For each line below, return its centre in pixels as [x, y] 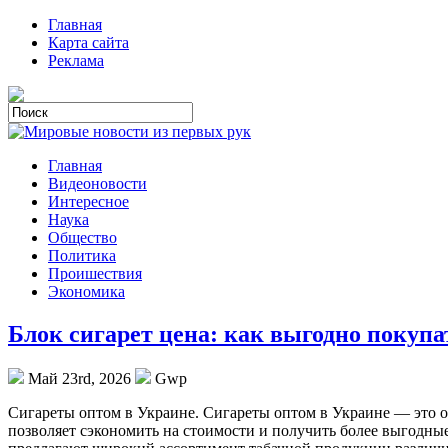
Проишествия [95, 273]
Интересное [88, 201]
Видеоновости [97, 183]
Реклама [76, 60]
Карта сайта [88, 42]
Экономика [86, 291]
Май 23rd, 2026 [79, 378]
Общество [82, 237]
